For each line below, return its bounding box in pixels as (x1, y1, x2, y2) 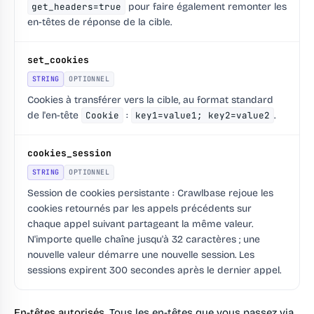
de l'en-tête (27, 109, 81, 122)
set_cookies (27, 54, 89, 67)
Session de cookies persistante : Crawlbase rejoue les (27, 187, 273, 200)
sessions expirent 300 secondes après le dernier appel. (27, 264, 281, 277)
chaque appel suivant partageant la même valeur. (27, 218, 253, 231)
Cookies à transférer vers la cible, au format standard (27, 94, 273, 107)
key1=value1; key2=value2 (135, 109, 270, 122)
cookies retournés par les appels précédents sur (27, 203, 252, 215)
